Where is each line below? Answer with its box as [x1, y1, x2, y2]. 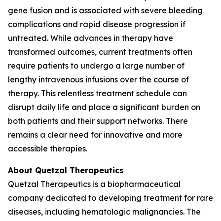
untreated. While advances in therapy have [8, 33, 173, 43]
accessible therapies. [8, 144, 87, 153]
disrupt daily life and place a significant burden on [8, 102, 200, 112]
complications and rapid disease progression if [8, 19, 185, 29]
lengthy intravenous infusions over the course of [8, 74, 189, 84]
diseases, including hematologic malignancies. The [8, 207, 201, 217]
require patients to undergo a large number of [8, 61, 184, 71]
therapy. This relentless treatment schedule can [8, 88, 187, 98]
